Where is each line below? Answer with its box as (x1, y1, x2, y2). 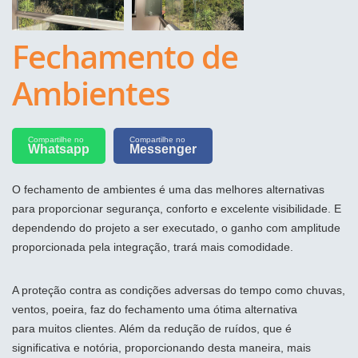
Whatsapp (28, 141, 89, 156)
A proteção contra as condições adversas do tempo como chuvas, (12, 283, 345, 296)
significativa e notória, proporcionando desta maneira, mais (12, 340, 311, 354)
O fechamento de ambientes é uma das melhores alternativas (12, 182, 324, 196)
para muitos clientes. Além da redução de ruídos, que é (12, 321, 292, 335)
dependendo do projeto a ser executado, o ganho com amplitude (12, 221, 340, 234)
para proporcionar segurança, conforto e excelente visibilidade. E (12, 201, 341, 215)
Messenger (129, 141, 197, 156)
